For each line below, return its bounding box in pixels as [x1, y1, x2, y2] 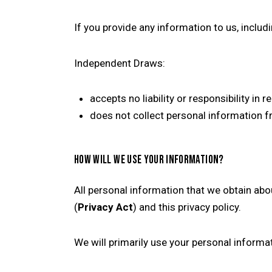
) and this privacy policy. [133, 200, 241, 213]
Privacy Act [78, 200, 133, 213]
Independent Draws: [74, 56, 165, 69]
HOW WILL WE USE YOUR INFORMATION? [74, 152, 224, 167]
